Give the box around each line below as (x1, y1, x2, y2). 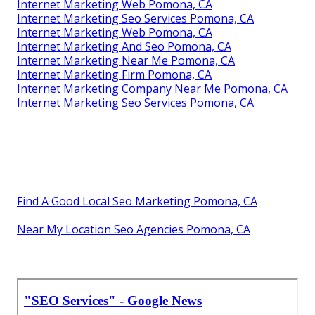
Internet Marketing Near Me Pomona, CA (17, 52, 235, 68)
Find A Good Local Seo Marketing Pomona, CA (17, 193, 257, 209)
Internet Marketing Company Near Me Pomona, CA (17, 80, 288, 96)
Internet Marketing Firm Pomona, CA (17, 66, 212, 82)
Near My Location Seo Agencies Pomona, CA (17, 221, 250, 237)
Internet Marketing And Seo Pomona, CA (17, 38, 231, 54)
